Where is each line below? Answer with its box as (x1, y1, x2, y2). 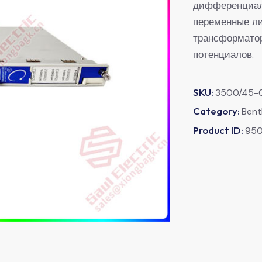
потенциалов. (193, 47, 254, 61)
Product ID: (193, 123, 245, 136)
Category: (193, 104, 242, 117)
